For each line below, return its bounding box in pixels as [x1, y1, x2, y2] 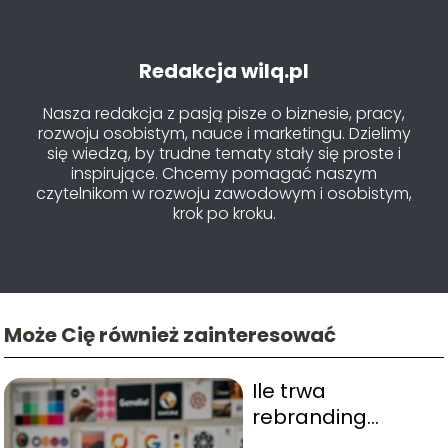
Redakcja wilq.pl [139, 56, 309, 85]
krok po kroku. [172, 201, 276, 225]
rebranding [251, 402, 367, 431]
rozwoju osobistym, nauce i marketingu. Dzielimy [37, 121, 411, 145]
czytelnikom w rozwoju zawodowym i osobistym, [36, 181, 412, 205]
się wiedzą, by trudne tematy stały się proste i [47, 141, 401, 165]
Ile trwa [251, 376, 326, 405]
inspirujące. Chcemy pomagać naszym [71, 161, 377, 185]
